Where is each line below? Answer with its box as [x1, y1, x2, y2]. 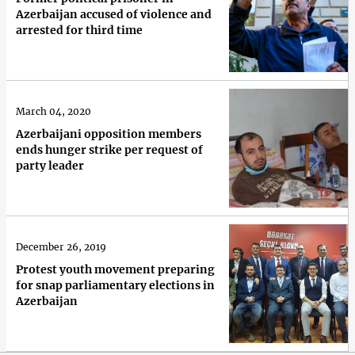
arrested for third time [16, 22, 143, 37]
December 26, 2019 [16, 240, 106, 253]
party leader [16, 158, 84, 173]
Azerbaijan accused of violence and [16, 6, 212, 21]
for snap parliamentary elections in [16, 277, 215, 292]
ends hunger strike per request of [16, 142, 203, 157]
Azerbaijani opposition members [16, 126, 201, 141]
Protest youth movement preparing [16, 261, 215, 277]
